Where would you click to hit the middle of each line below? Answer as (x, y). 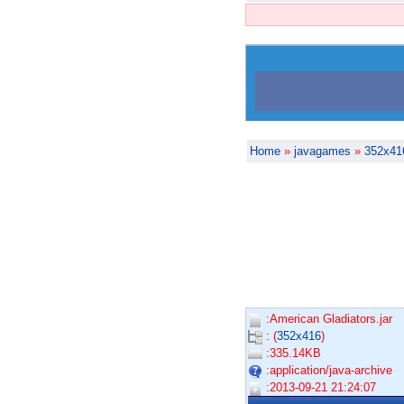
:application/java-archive (327, 371)
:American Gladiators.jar (327, 319)
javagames (322, 151)
